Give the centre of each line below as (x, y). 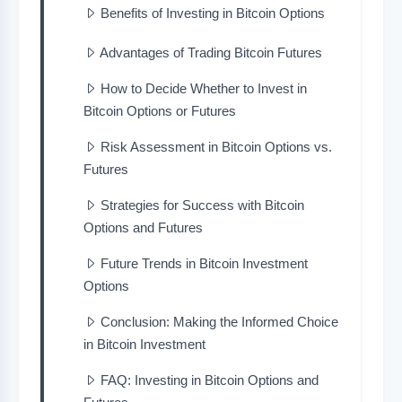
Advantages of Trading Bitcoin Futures (211, 52)
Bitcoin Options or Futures (160, 110)
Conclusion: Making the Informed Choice (219, 321)
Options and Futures (143, 227)
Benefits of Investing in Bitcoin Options (213, 13)
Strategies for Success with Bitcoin (202, 205)
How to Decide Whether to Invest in (204, 88)
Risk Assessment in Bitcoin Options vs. (216, 146)
